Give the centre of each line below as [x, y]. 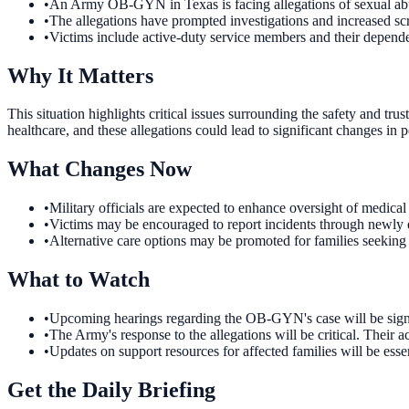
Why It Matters [80, 75]
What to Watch [79, 280]
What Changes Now [100, 169]
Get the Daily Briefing [111, 389]
